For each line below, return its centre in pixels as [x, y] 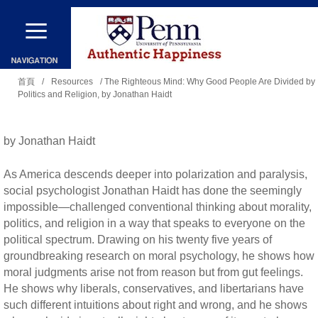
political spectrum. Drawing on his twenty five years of [138, 239]
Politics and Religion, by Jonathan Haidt [95, 94]
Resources [72, 82]
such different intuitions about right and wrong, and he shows [155, 305]
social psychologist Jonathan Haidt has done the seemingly [153, 190]
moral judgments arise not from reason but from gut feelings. [153, 272]
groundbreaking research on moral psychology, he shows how [159, 256]
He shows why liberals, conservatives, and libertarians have [154, 288]
